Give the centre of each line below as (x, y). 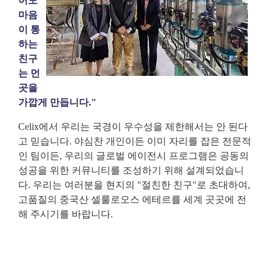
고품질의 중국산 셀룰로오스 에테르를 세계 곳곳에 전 (132, 199)
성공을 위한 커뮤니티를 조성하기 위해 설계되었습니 (131, 170)
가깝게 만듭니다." (57, 102)
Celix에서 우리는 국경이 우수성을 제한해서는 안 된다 (133, 127)
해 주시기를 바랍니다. (66, 214)
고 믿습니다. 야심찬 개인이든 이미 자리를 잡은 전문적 (135, 141)
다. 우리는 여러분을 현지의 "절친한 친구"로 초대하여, (134, 185)
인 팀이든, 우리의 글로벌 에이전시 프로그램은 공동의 (134, 156)
